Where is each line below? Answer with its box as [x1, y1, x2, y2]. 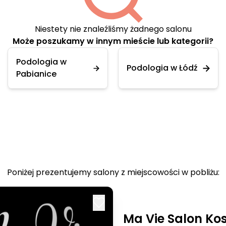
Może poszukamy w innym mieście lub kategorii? [13, 35, 213, 47]
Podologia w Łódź [127, 62, 198, 74]
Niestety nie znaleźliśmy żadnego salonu [34, 23, 192, 35]
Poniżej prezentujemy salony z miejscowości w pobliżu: [7, 166, 219, 178]
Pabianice [16, 68, 56, 80]
